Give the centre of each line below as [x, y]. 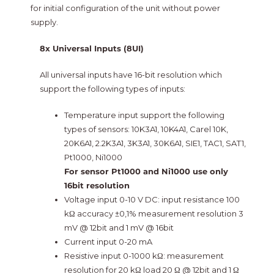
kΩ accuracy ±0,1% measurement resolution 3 [154, 214]
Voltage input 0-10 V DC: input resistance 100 [152, 200]
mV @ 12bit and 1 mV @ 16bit [119, 228]
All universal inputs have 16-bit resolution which [131, 75]
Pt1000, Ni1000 [93, 157]
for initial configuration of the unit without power [125, 8]
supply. [44, 22]
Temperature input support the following [144, 115]
